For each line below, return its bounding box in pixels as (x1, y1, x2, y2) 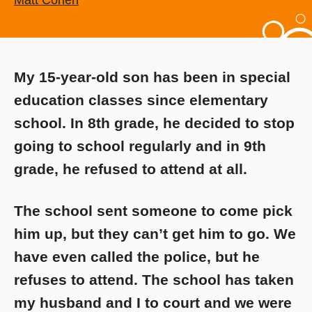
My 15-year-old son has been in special (14, 69, 290, 86)
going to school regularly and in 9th (14, 138, 266, 155)
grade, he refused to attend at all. (14, 161, 247, 178)
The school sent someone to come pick (14, 202, 292, 219)
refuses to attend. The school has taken (14, 271, 294, 288)
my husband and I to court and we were (14, 294, 292, 311)
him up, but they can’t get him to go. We (14, 225, 296, 242)
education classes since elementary (14, 92, 268, 109)
